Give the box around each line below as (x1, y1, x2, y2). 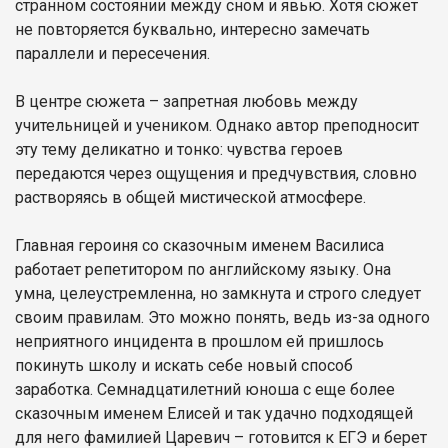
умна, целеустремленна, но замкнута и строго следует (15, 283, 421, 303)
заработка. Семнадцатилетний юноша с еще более (15, 379, 395, 399)
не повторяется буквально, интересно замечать (15, 19, 370, 39)
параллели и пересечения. (15, 43, 210, 63)
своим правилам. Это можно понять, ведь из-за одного (15, 307, 430, 327)
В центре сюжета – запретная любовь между (15, 91, 358, 111)
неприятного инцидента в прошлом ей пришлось (15, 331, 384, 351)
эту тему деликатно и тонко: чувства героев (15, 139, 343, 159)
